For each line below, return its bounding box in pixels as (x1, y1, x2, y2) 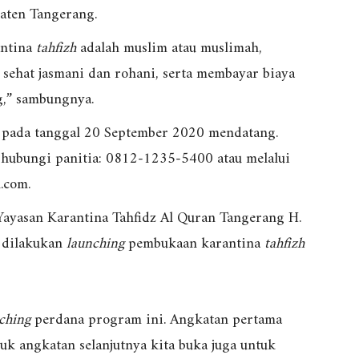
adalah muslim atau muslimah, (76, 35, 262, 63)
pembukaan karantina (124, 231, 264, 258)
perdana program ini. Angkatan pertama (30, 307, 282, 334)
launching (67, 231, 124, 258)
